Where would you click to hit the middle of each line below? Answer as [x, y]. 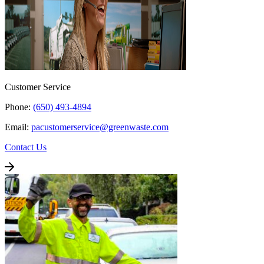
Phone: [19, 107]
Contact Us [26, 147]
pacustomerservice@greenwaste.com [100, 127]
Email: [18, 127]
